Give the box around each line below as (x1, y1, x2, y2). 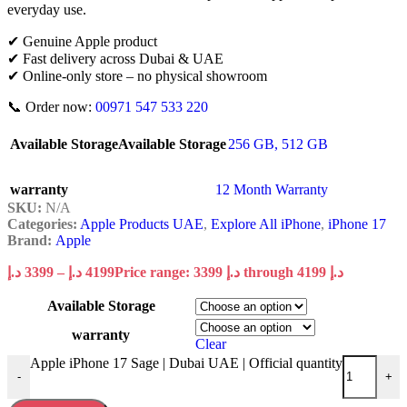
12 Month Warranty (215, 181, 328, 197)
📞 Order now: (7, 98, 95, 114)
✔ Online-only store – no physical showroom (7, 67, 267, 84)
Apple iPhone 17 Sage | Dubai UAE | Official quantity (30, 354, 342, 371)
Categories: (7, 215, 77, 232)
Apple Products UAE (80, 215, 203, 232)
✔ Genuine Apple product (7, 33, 157, 49)
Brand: (7, 232, 55, 248)
